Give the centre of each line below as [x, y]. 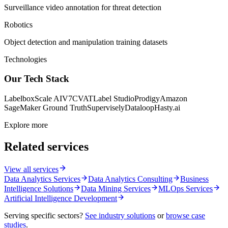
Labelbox [19, 99]
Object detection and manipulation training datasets [86, 42]
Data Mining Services [116, 189]
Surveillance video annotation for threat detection [83, 7]
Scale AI [48, 99]
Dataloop [139, 108]
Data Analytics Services [42, 179]
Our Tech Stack [37, 79]
